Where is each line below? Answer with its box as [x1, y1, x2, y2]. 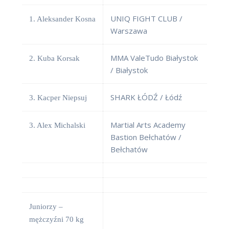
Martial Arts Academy [110, 120, 186, 130]
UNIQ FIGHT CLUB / [110, 13, 182, 24]
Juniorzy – [29, 202, 63, 211]
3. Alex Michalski [29, 121, 85, 130]
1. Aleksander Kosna [29, 15, 96, 24]
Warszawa [110, 26, 147, 36]
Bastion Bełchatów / [110, 132, 181, 143]
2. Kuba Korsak [29, 54, 80, 63]
